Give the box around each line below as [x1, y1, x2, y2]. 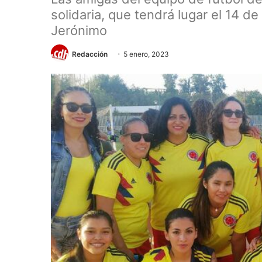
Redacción [72, 49, 108, 58]
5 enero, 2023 [123, 49, 169, 58]
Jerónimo [51, 22, 107, 38]
